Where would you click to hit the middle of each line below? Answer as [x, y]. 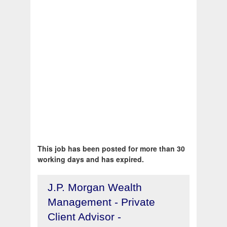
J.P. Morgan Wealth [95, 187]
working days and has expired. [91, 159]
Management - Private [101, 202]
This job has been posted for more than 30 [111, 149]
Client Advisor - [84, 217]
